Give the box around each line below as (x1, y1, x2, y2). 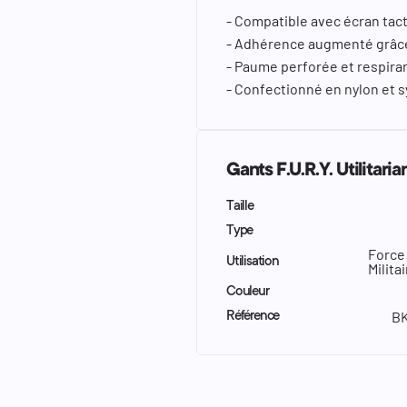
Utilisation (226, 253, 279, 270)
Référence (226, 309, 280, 325)
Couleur (226, 284, 269, 301)
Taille (226, 199, 253, 215)
